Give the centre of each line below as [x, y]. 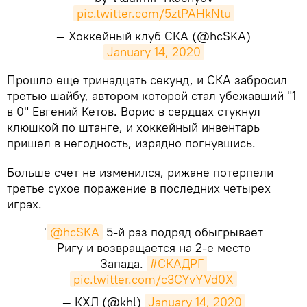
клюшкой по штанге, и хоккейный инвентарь [133, 127]
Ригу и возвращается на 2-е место [153, 247]
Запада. [123, 263]
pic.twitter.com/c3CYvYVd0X [153, 279]
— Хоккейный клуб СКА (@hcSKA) [153, 36]
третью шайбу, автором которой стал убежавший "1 [151, 95]
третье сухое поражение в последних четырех [139, 188]
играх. [24, 204]
